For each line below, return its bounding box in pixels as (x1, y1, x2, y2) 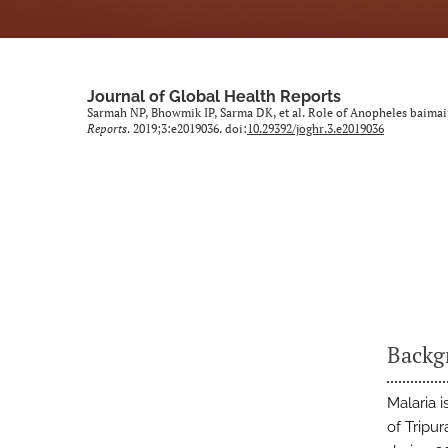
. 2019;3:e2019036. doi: (127, 121, 247, 136)
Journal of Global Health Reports (87, 87, 341, 106)
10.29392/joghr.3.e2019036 (247, 121, 384, 136)
